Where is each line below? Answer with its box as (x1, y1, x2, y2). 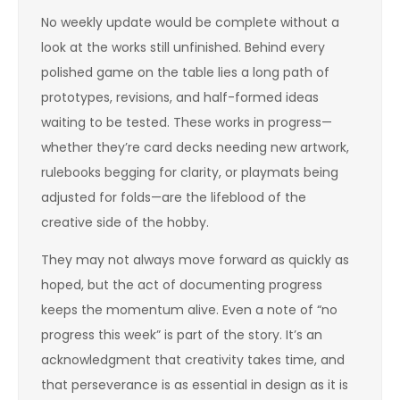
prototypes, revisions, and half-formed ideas (41, 88, 319, 106)
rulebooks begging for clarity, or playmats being (41, 163, 338, 181)
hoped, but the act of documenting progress (41, 276, 322, 294)
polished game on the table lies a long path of (41, 63, 329, 81)
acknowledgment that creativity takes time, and (41, 351, 345, 369)
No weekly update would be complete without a (41, 13, 339, 31)
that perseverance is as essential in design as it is (41, 376, 348, 394)
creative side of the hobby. (41, 213, 209, 231)
